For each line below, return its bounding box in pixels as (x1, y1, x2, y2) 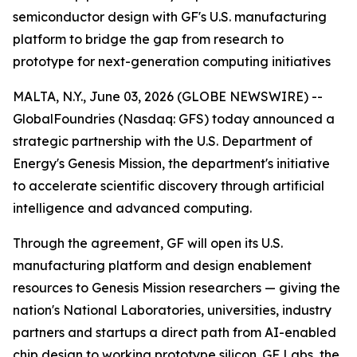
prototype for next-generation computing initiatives (13, 53, 331, 69)
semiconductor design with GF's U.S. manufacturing (13, 9, 327, 25)
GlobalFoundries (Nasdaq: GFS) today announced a (13, 111, 335, 127)
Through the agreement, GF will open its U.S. (13, 235, 283, 251)
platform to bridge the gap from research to (13, 31, 284, 47)
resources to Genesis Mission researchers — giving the (13, 280, 340, 296)
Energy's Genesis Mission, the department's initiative (13, 155, 330, 171)
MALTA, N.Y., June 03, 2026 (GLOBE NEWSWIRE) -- (13, 88, 323, 104)
